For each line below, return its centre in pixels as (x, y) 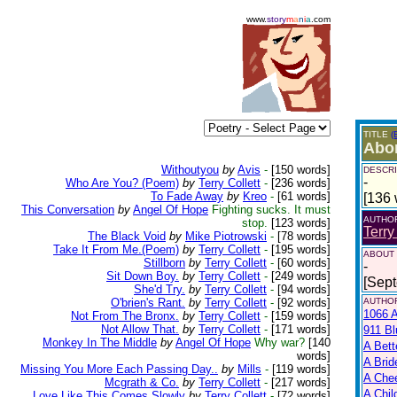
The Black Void (127, 236)
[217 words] (299, 382)
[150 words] (299, 170)
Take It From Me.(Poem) (116, 249)
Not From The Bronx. (125, 316)
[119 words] (300, 369)
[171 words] (299, 329)
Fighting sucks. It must (271, 210)
